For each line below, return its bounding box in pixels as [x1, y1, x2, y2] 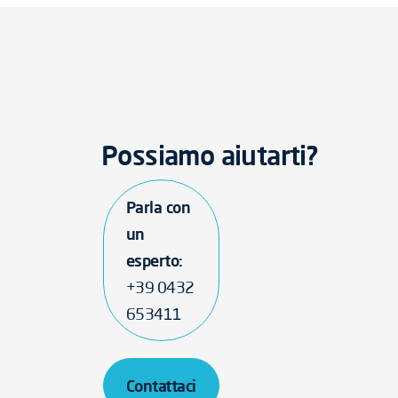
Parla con [126, 197, 191, 217]
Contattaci [126, 376, 196, 395]
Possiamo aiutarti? [101, 139, 318, 171]
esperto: [126, 251, 183, 270]
